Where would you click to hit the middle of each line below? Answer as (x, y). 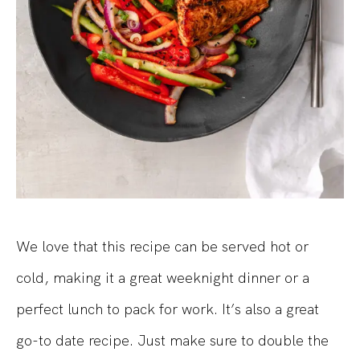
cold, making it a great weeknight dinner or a (163, 278)
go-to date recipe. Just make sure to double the (172, 341)
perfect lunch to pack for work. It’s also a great (168, 309)
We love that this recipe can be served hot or (162, 247)
